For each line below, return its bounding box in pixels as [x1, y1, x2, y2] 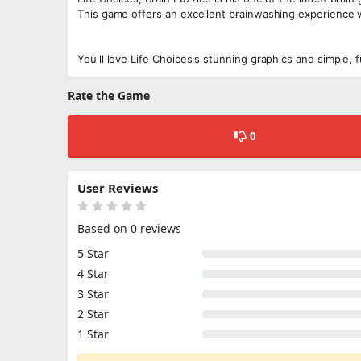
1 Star [77, 326, 109, 342]
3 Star [77, 286, 109, 301]
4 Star [77, 266, 109, 281]
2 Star [77, 306, 109, 322]
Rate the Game [68, 88, 150, 103]
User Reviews [77, 180, 158, 196]
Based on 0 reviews [77, 221, 181, 236]
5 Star [77, 246, 109, 261]
